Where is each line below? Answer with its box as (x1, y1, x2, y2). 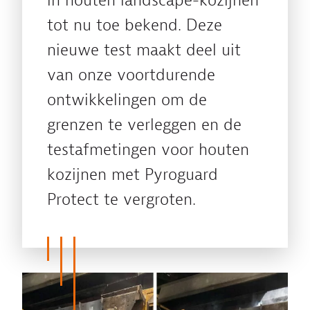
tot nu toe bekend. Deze (47, 15, 222, 36)
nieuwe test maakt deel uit (47, 39, 241, 61)
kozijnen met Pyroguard (47, 164, 218, 185)
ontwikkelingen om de (47, 89, 207, 111)
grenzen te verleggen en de (47, 114, 241, 136)
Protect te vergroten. (47, 189, 196, 210)
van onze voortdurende (47, 64, 215, 86)
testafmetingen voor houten (47, 139, 249, 161)
